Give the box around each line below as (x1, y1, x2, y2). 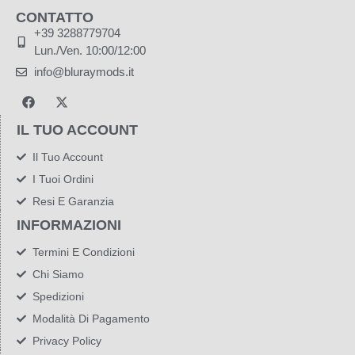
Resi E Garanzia (32, 194, 114, 208)
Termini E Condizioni (32, 245, 135, 258)
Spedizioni (32, 289, 84, 303)
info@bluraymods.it (33, 64, 134, 78)
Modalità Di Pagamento (32, 311, 150, 325)
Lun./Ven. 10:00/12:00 (33, 43, 146, 57)
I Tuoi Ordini (32, 172, 94, 185)
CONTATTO (16, 9, 94, 25)
